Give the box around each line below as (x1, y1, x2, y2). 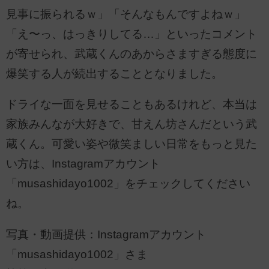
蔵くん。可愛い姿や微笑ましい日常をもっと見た (6, 138, 257, 151)
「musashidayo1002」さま (6, 248, 148, 261)
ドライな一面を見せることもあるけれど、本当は (6, 98, 257, 111)
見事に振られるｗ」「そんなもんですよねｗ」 (6, 7, 246, 20)
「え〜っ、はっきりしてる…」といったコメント (6, 27, 257, 40)
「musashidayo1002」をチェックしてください (6, 177, 250, 190)
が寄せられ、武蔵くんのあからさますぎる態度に (6, 47, 257, 60)
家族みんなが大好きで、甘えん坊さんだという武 (6, 118, 257, 131)
